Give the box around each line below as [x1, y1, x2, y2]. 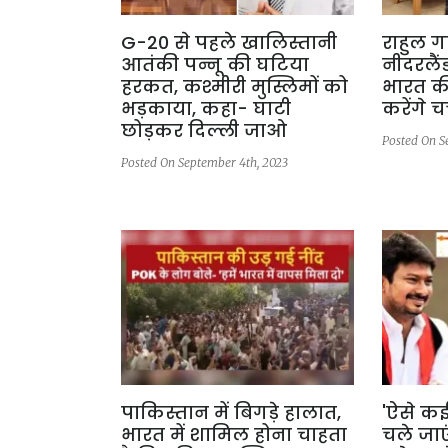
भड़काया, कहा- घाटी [121, 95, 291, 121]
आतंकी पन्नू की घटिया [121, 51, 309, 77]
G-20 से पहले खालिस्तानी [121, 29, 337, 55]
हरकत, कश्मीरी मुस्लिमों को [121, 73, 348, 99]
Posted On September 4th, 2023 [121, 154, 288, 170]
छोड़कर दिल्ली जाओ [121, 117, 287, 143]
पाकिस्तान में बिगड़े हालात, [121, 400, 341, 426]
